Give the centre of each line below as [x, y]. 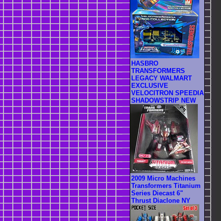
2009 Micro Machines [163, 179]
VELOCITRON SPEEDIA [167, 93]
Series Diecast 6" [157, 193]
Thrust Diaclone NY [161, 201]
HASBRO [145, 64]
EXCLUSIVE [150, 86]
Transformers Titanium [166, 186]
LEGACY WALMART [162, 78]
